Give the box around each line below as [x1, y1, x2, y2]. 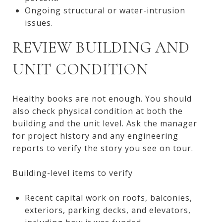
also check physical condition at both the [12, 105, 183, 116]
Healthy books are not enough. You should [12, 93, 192, 104]
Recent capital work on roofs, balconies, [24, 192, 192, 203]
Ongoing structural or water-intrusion [24, 4, 185, 16]
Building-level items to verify [12, 167, 133, 178]
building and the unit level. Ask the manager [12, 117, 197, 129]
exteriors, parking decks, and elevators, [24, 204, 191, 216]
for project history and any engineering [12, 130, 178, 141]
